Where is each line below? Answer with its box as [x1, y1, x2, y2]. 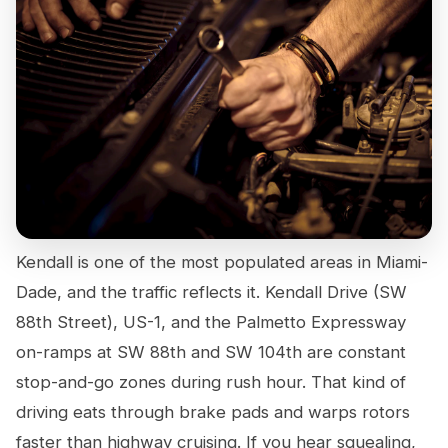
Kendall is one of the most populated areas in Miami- [16, 252, 428, 272]
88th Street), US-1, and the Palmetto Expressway [16, 312, 406, 332]
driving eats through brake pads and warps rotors [16, 402, 410, 422]
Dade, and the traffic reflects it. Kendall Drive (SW [16, 282, 407, 302]
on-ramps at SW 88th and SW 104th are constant [16, 342, 406, 362]
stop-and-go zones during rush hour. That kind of [16, 372, 406, 392]
